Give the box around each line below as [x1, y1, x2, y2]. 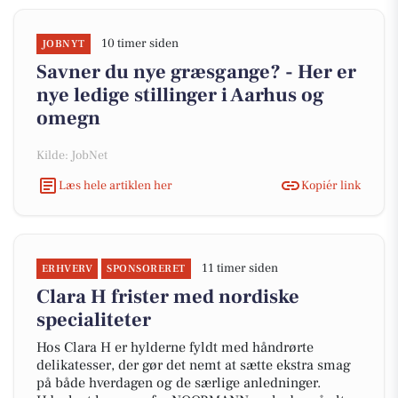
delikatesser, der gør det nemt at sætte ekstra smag [36, 356, 351, 374]
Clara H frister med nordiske [36, 284, 299, 309]
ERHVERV [42, 262, 93, 275]
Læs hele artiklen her [59, 177, 172, 194]
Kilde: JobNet [36, 147, 107, 163]
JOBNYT [42, 37, 85, 51]
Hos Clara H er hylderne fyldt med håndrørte [36, 338, 314, 356]
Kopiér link [301, 177, 361, 194]
